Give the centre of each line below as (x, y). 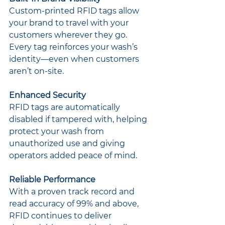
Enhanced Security (47, 95)
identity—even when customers (75, 59)
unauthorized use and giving (68, 143)
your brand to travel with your (70, 23)
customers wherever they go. (69, 35)
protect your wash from (58, 131)
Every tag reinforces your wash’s (74, 47)
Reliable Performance (52, 179)
